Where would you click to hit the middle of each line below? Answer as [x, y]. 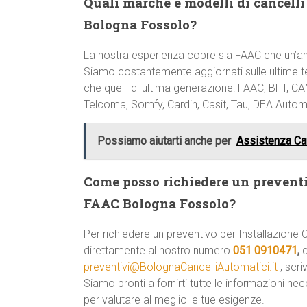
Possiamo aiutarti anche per [164, 141]
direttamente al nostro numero [158, 250]
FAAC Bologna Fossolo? [160, 203]
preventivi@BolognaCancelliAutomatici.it [181, 267]
